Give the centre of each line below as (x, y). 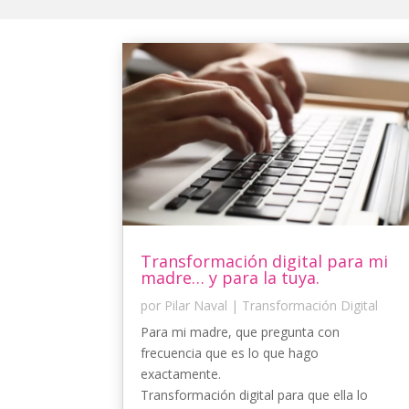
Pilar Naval (196, 305)
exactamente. (181, 373)
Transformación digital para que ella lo (255, 394)
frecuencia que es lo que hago (230, 352)
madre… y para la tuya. (231, 277)
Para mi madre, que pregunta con (241, 331)
